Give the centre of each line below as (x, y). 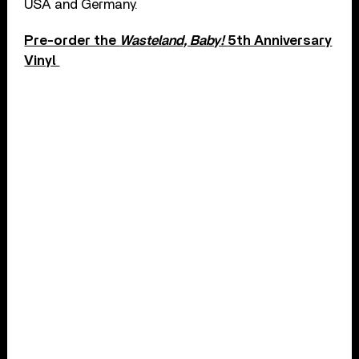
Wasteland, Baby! (174, 41)
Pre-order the (72, 41)
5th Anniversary (280, 41)
